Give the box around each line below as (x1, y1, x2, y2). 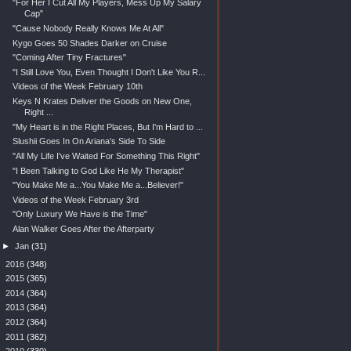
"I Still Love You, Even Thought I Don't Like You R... (12, 67, 205, 77)
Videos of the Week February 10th (12, 81, 143, 92)
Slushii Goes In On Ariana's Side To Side (12, 136, 165, 147)
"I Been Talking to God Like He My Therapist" (12, 165, 184, 175)
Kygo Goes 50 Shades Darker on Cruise (12, 38, 167, 48)
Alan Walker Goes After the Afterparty (12, 224, 154, 233)
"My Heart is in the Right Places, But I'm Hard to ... (12, 121, 203, 132)
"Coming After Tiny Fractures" (12, 52, 126, 63)
